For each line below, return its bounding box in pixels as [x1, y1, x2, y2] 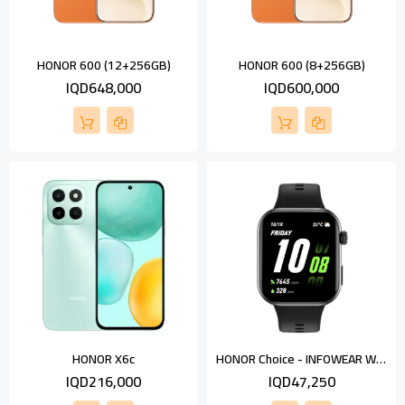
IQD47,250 [268, 368, 335, 396]
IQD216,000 [66, 368, 141, 396]
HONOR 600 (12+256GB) [36, 53, 171, 78]
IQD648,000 [66, 74, 141, 102]
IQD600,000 [264, 74, 339, 102]
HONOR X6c [72, 347, 135, 372]
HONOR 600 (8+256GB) [238, 53, 365, 78]
